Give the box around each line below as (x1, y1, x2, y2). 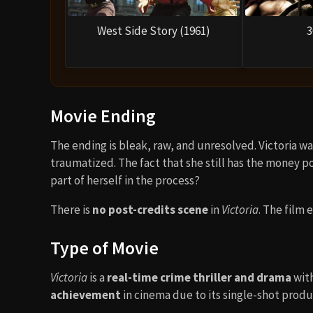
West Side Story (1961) (97, 23, 211, 39)
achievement (50, 286, 121, 303)
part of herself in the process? (50, 172, 200, 188)
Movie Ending (50, 104, 156, 127)
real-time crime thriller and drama (107, 269, 291, 285)
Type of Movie (50, 236, 159, 259)
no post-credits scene (92, 201, 208, 217)
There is (50, 201, 92, 217)
